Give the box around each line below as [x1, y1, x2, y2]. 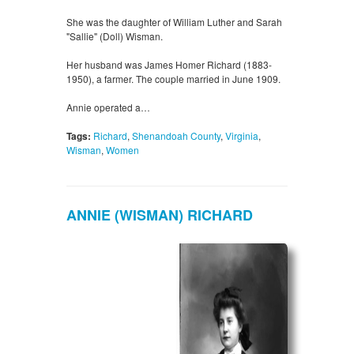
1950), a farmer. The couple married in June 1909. [66, 72, 281, 86]
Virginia [225, 129, 258, 143]
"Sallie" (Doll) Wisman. [66, 29, 163, 43]
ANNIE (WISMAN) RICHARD [66, 205, 253, 226]
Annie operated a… [66, 100, 150, 115]
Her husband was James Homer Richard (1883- [66, 58, 272, 72]
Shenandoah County [132, 129, 220, 143]
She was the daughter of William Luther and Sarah [66, 15, 282, 29]
